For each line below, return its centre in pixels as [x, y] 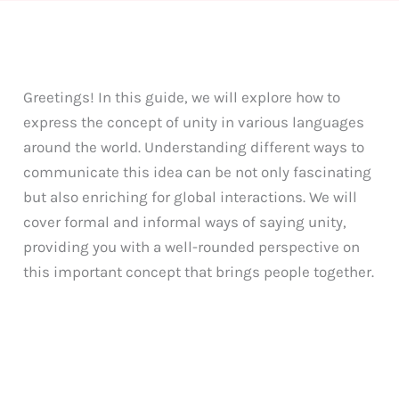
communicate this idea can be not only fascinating [198, 171]
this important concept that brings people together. [199, 271]
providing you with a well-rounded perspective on [192, 246]
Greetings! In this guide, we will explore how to [182, 97]
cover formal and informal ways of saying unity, [185, 221]
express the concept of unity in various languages [194, 122]
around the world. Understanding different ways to [194, 147]
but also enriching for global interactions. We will [191, 196]
